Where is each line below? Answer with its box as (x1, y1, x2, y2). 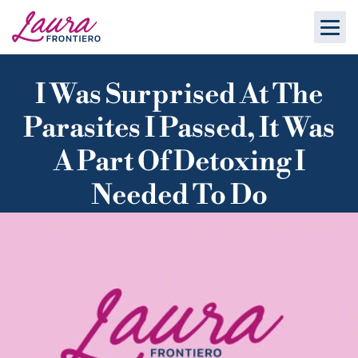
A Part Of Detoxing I (53, 145, 305, 179)
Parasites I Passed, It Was (23, 112, 335, 145)
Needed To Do (90, 179, 268, 213)
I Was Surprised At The (35, 78, 323, 112)
